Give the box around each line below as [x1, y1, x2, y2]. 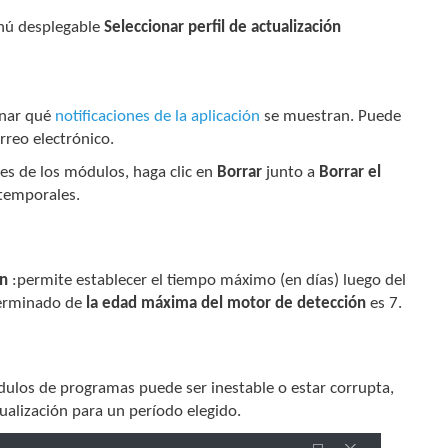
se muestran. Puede [260, 107, 402, 125]
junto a [266, 163, 320, 181]
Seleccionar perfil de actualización [104, 18, 342, 36]
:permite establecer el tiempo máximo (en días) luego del [8, 271, 407, 289]
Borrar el [319, 163, 382, 181]
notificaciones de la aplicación [55, 107, 261, 125]
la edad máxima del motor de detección [86, 294, 367, 312]
